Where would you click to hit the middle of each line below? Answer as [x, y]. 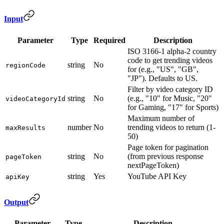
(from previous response [165, 156]
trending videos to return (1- [171, 127]
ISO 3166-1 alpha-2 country [172, 51]
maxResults [25, 127]
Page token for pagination [168, 147]
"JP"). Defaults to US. [162, 78]
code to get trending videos [170, 60]
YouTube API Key [157, 176]
